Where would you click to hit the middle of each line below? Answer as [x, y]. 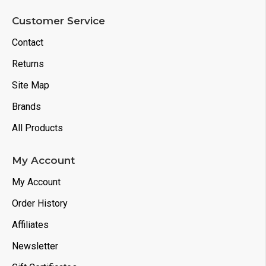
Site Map [31, 85]
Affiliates [30, 225]
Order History [40, 203]
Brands [26, 107]
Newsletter [35, 246]
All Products [37, 128]
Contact [28, 42]
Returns [28, 64]
